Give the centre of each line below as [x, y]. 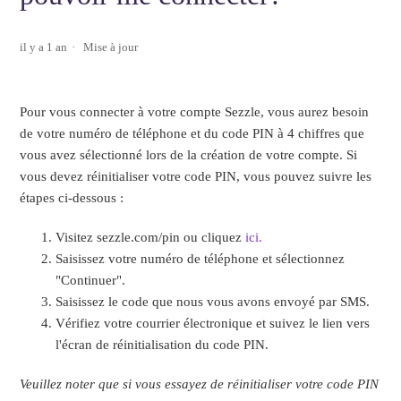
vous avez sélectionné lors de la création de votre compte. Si [189, 155]
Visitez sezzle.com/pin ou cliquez [151, 237]
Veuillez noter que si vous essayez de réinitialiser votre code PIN [200, 384]
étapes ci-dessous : [72, 198]
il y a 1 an [44, 47]
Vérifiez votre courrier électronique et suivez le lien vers [213, 323]
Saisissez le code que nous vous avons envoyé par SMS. [213, 302]
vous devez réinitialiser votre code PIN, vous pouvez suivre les [196, 176]
